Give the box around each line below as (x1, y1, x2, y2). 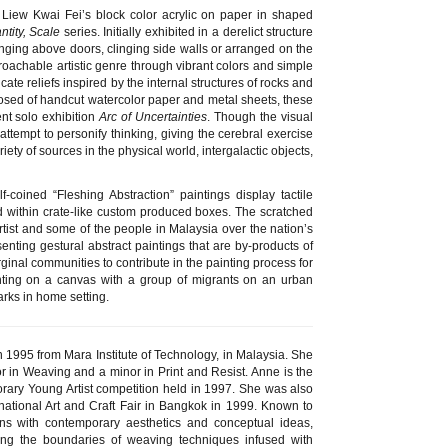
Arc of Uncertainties (99, 109, 208, 124)
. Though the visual (207, 109, 314, 124)
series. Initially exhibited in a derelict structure (60, 24, 314, 39)
